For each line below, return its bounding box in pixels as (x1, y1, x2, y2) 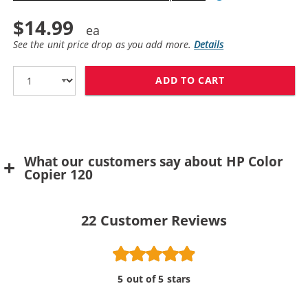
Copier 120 (24, 166, 93, 184)
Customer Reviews (100, 211, 227, 230)
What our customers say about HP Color (24, 153, 284, 171)
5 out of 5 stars (118, 272, 190, 286)
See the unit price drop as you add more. (13, 37, 195, 51)
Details (194, 37, 224, 51)
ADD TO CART (155, 74, 225, 87)
